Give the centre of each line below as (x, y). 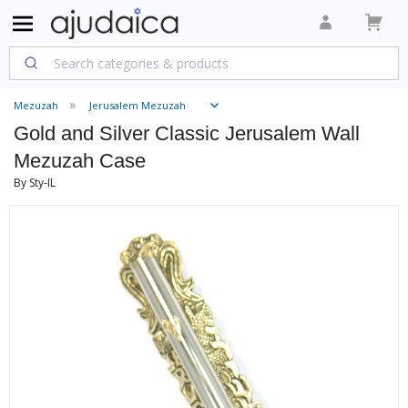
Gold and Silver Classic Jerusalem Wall (187, 133)
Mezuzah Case (80, 161)
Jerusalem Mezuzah (138, 105)
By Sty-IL (35, 183)
